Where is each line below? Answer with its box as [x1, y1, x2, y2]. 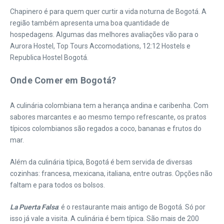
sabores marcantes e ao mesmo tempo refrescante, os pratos [10, 112, 206, 121]
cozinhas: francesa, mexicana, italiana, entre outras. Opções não [10, 169, 212, 177]
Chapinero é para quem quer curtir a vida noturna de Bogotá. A [10, 7, 206, 15]
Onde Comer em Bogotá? [10, 74, 116, 85]
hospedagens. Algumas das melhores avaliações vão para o [10, 30, 198, 38]
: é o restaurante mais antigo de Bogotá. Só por [58, 202, 205, 211]
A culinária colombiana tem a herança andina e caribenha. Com [10, 101, 208, 109]
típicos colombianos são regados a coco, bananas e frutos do [10, 124, 201, 132]
